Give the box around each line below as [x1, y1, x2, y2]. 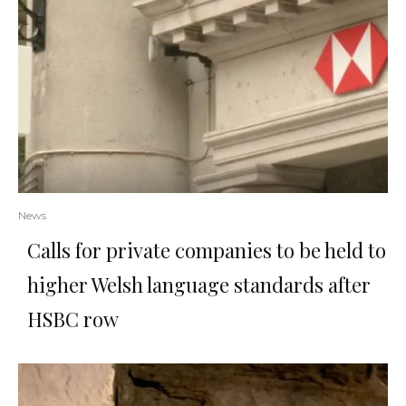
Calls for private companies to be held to [27, 237, 386, 265]
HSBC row [27, 305, 119, 333]
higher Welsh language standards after [27, 271, 371, 299]
